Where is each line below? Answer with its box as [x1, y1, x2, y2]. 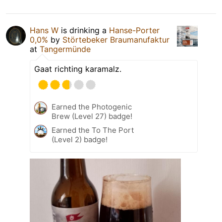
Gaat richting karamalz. [34, 63, 121, 74]
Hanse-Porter [109, 25, 160, 35]
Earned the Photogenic [52, 102, 132, 111]
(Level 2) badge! [52, 134, 108, 144]
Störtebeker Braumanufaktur [62, 34, 169, 45]
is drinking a [58, 25, 109, 35]
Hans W [30, 25, 58, 35]
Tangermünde [40, 44, 91, 54]
